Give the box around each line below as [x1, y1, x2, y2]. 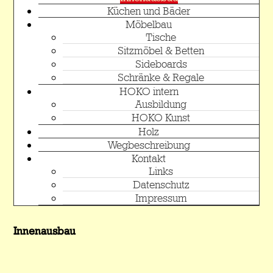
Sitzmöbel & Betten [118, 44, 204, 57]
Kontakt [132, 152, 166, 165]
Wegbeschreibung [107, 138, 190, 151]
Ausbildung [135, 97, 186, 110]
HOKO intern [119, 85, 179, 97]
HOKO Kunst [132, 111, 190, 124]
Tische [146, 30, 176, 43]
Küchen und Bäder [107, 4, 190, 17]
